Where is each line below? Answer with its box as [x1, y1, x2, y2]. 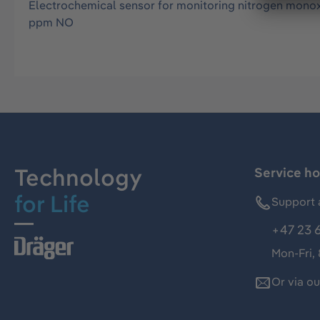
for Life [14, 189, 90, 219]
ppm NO [29, 15, 74, 29]
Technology [14, 163, 142, 192]
